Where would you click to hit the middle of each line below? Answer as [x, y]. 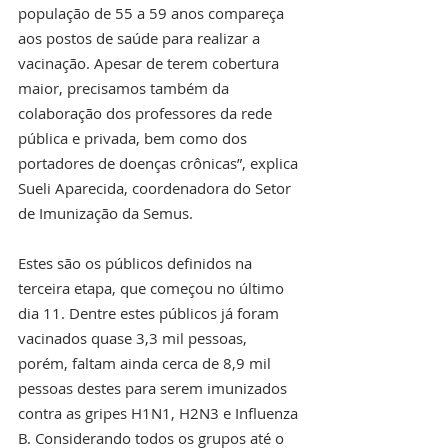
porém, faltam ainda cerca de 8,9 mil [146, 363]
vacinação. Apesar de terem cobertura [150, 63]
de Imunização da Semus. [105, 213]
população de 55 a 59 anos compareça [153, 13]
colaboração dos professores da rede [147, 113]
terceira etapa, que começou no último [153, 288]
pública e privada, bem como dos [134, 138]
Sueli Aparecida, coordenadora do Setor [156, 188]
